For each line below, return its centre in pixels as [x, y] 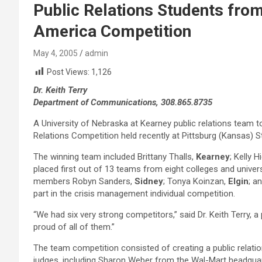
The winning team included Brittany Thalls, [115, 157]
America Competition [112, 31]
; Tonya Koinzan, [196, 182]
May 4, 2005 [56, 53]
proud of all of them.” [74, 227]
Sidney [149, 182]
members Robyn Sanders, [84, 182]
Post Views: [68, 72]
